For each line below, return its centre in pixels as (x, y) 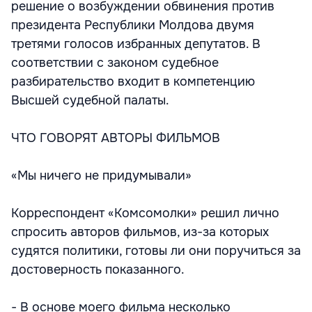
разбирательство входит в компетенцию (133, 81)
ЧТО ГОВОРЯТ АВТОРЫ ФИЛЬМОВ (116, 138)
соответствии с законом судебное (115, 63)
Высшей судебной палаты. (90, 100)
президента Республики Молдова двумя (133, 25)
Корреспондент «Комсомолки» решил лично (145, 213)
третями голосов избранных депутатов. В (136, 44)
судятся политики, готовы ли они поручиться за (156, 251)
